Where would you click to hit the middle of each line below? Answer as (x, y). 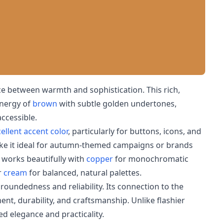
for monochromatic (151, 159)
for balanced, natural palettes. (84, 173)
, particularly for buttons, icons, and (135, 131)
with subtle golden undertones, (117, 104)
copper (100, 159)
